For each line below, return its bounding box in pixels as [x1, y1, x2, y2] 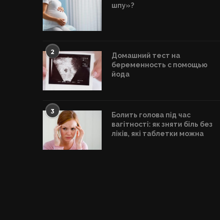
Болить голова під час [111, 111, 191, 119]
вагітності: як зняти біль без [111, 120, 213, 128]
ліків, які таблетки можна [111, 130, 204, 137]
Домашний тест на [111, 52, 180, 59]
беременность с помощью [111, 61, 208, 69]
